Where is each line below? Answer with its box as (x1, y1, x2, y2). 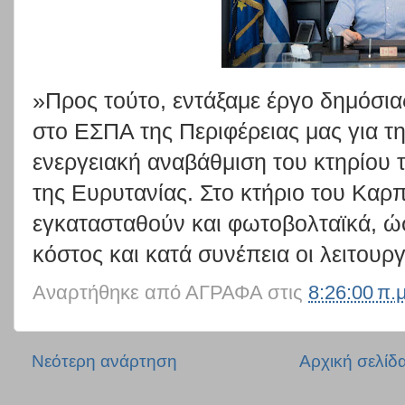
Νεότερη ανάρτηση (32, 352, 177, 372)
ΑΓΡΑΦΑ (185, 280, 262, 304)
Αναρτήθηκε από (33, 280, 185, 304)
